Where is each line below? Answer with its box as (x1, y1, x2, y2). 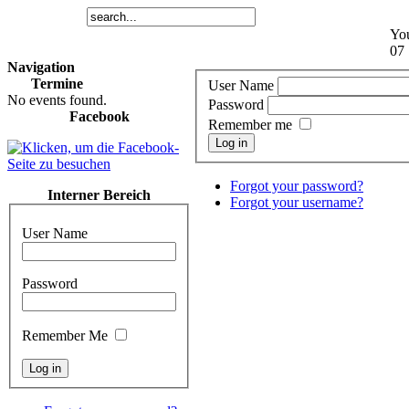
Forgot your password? (230, 177, 363, 194)
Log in (215, 135, 247, 150)
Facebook (68, 109, 130, 124)
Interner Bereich (47, 187, 151, 203)
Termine (31, 76, 83, 91)
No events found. (7, 92, 107, 108)
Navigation (7, 59, 75, 75)
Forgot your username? (230, 194, 363, 210)
